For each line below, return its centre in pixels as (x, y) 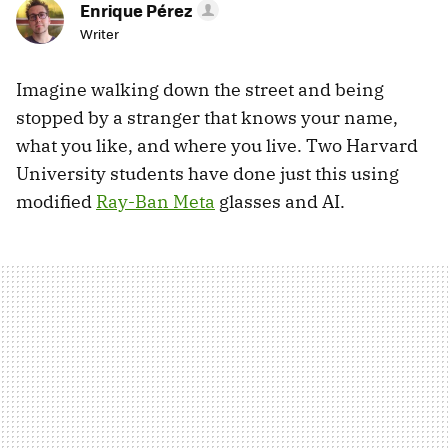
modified (56, 202)
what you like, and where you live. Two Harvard (217, 146)
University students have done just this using (207, 174)
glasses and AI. (280, 202)
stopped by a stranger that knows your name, (207, 118)
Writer (99, 34)
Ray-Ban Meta (155, 202)
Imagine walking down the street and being (200, 90)
